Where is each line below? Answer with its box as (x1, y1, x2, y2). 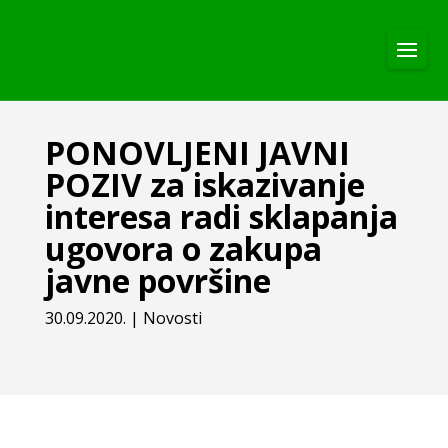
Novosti (142, 307, 202, 329)
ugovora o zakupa (44, 227, 322, 270)
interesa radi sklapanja (44, 195, 398, 238)
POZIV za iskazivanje (44, 163, 365, 206)
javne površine (44, 259, 271, 302)
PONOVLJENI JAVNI (44, 131, 350, 174)
